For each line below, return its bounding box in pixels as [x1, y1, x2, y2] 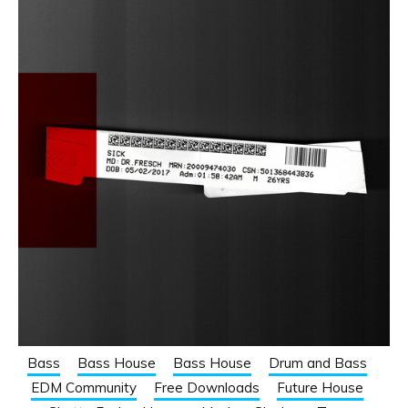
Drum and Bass [269, 354, 367, 372]
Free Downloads [154, 379, 260, 397]
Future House [277, 379, 363, 397]
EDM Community [31, 379, 137, 397]
